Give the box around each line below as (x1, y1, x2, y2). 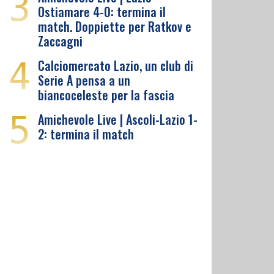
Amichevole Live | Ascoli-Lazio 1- (38, 110, 198, 128)
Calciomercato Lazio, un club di (38, 56, 193, 75)
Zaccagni (38, 32, 83, 50)
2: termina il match (38, 125, 134, 143)
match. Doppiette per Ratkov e (38, 17, 191, 35)
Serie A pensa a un (38, 71, 130, 89)
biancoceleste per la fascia (38, 86, 174, 104)
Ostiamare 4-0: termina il (38, 2, 166, 21)
